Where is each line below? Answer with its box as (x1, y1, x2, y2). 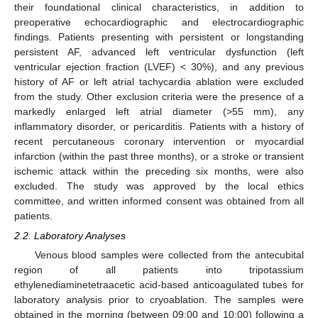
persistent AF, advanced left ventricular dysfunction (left (14, 46, 304, 57)
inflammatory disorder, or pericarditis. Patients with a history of (14, 121, 304, 132)
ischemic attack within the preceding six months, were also (14, 165, 304, 177)
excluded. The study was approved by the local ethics (14, 180, 304, 192)
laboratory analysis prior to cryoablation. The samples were (14, 294, 304, 306)
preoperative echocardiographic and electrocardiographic (14, 16, 304, 28)
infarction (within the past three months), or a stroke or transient (14, 150, 304, 162)
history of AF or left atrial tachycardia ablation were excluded (14, 76, 304, 87)
